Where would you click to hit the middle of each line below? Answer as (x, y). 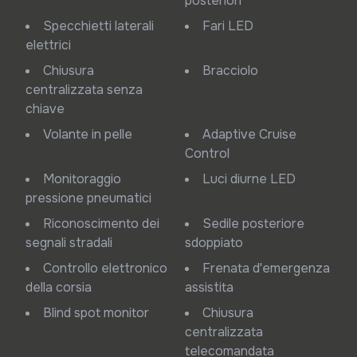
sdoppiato (214, 243)
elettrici (48, 45)
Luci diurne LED (253, 179)
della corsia (59, 287)
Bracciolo (235, 71)
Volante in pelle (92, 134)
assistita (209, 287)
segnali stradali (69, 243)
